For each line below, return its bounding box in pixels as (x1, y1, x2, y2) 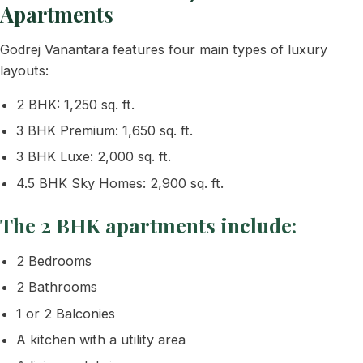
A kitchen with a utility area (16, 331, 186, 348)
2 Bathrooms (16, 279, 97, 296)
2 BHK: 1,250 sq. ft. (16, 96, 135, 113)
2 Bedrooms (16, 252, 92, 269)
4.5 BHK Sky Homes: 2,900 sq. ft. (16, 174, 224, 191)
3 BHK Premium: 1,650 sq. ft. (16, 122, 193, 139)
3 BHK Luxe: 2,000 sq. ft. (16, 148, 171, 165)
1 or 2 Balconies (16, 305, 115, 322)
